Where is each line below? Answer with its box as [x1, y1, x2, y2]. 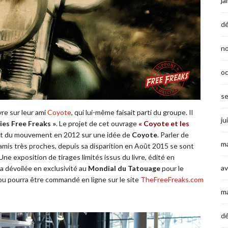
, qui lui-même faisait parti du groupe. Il [71, 108, 193, 117]
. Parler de [157, 130, 189, 139]
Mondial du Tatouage [88, 164, 160, 173]
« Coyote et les [138, 119, 189, 128]
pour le [160, 164, 184, 173]
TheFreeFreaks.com [140, 175, 204, 184]
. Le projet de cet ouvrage [56, 119, 138, 128]
